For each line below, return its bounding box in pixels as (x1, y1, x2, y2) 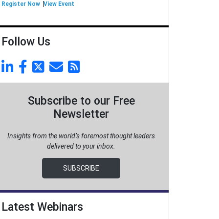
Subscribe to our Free (27, 94, 135, 108)
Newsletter (53, 108, 109, 121)
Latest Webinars (1, 200, 83, 214)
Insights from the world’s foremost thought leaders (7, 132, 155, 140)
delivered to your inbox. (47, 142, 115, 150)
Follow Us (1, 35, 50, 48)
